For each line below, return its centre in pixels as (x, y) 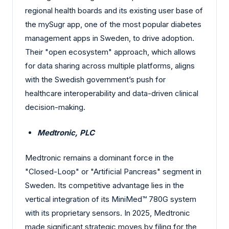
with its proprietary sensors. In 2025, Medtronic (108, 213)
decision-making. (55, 107)
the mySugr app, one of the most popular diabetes (113, 25)
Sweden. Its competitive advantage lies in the (105, 186)
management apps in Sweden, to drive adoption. (110, 38)
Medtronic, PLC (66, 132)
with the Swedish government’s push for (95, 80)
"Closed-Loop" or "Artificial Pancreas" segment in (113, 172)
